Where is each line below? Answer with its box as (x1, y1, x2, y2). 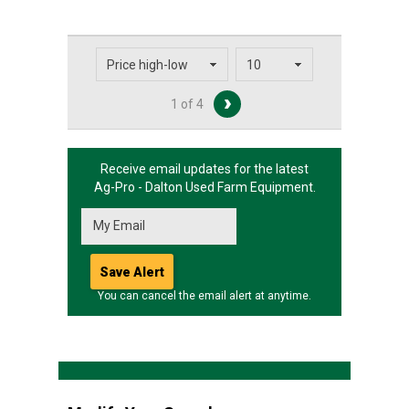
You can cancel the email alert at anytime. (98, 289, 311, 302)
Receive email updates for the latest (100, 162, 309, 176)
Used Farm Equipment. (182, 180, 316, 194)
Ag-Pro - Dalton (93, 180, 183, 194)
